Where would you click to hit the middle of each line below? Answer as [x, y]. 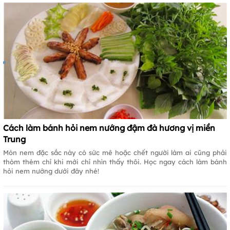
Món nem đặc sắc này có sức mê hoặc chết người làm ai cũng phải [115, 152]
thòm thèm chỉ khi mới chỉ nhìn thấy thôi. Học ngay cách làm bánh [115, 161]
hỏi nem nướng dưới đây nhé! [51, 171]
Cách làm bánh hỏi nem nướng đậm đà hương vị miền [109, 128]
